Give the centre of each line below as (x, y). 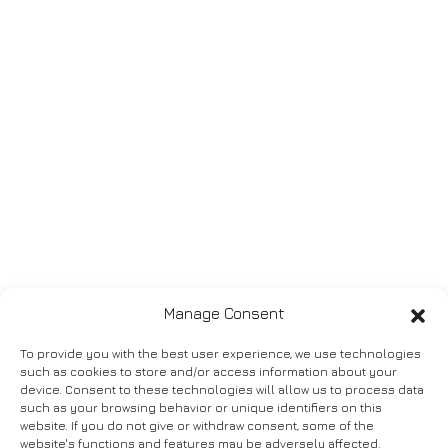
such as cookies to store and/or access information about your (208, 371)
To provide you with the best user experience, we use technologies (220, 353)
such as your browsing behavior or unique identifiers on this (201, 407)
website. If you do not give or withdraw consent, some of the (197, 425)
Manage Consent (224, 313)
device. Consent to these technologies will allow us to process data (222, 389)
